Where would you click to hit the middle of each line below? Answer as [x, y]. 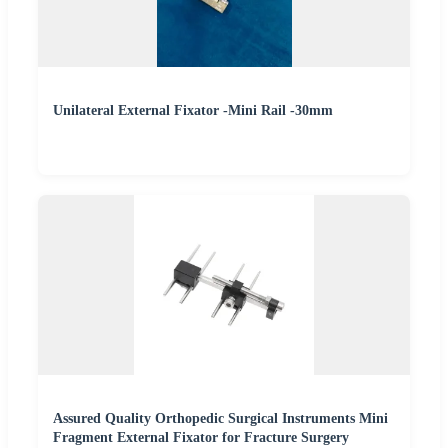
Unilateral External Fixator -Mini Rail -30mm [193, 111]
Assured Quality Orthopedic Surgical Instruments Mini [220, 419]
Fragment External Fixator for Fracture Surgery [201, 438]
